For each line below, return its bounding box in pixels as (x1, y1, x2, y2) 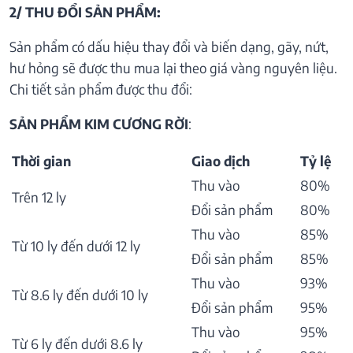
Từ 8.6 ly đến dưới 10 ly (12, 286, 148, 304)
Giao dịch (191, 152, 250, 170)
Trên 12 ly (12, 188, 66, 206)
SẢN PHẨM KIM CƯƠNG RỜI (9, 115, 188, 133)
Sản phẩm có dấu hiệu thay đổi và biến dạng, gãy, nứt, (9, 38, 329, 56)
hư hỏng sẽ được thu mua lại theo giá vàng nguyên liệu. (9, 59, 337, 77)
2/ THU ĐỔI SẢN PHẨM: (9, 3, 161, 21)
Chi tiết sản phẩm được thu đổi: (9, 80, 192, 98)
